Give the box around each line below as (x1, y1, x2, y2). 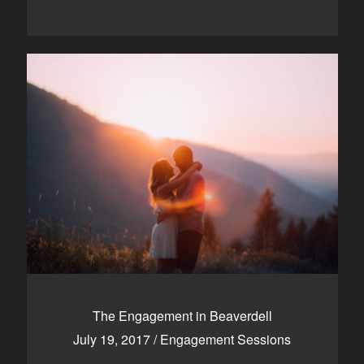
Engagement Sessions (160, 330, 291, 349)
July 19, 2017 (73, 330, 154, 349)
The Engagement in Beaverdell (92, 306, 272, 325)
